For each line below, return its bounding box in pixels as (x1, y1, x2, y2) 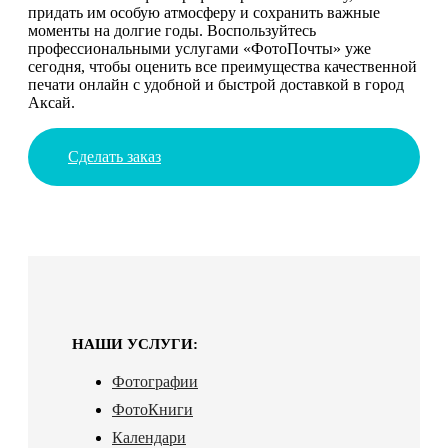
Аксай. (28, 93, 75, 111)
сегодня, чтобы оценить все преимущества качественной (28, 57, 417, 75)
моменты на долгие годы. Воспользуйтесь (28, 21, 316, 39)
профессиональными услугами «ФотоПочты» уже (28, 39, 371, 57)
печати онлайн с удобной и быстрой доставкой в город (28, 75, 404, 93)
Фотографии (112, 372, 198, 390)
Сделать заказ (68, 147, 161, 165)
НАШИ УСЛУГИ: (72, 335, 198, 352)
